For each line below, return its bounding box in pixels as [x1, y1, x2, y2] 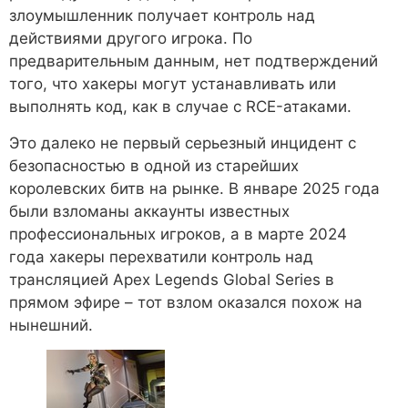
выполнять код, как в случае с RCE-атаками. [9, 97, 352, 117]
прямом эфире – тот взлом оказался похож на [9, 292, 362, 311]
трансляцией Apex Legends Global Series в [9, 270, 334, 289]
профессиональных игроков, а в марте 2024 [9, 224, 347, 243]
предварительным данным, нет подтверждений [9, 52, 378, 71]
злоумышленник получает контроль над [9, 6, 315, 25]
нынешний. [9, 315, 93, 334]
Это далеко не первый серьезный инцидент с [9, 133, 356, 152]
